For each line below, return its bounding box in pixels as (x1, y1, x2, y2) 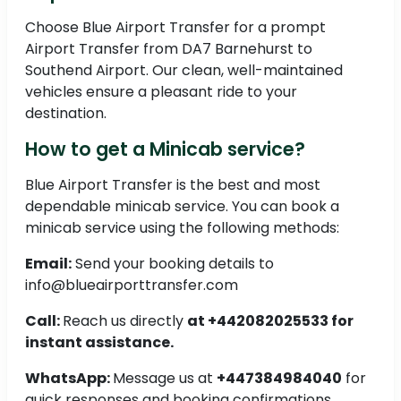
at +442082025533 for (187, 311, 354, 332)
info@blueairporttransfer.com (25, 275, 238, 296)
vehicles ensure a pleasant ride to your (25, 81, 297, 103)
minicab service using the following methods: (25, 218, 339, 239)
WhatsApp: (25, 368, 113, 389)
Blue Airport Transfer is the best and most (25, 175, 320, 196)
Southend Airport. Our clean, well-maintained (25, 60, 343, 81)
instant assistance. (25, 332, 174, 354)
